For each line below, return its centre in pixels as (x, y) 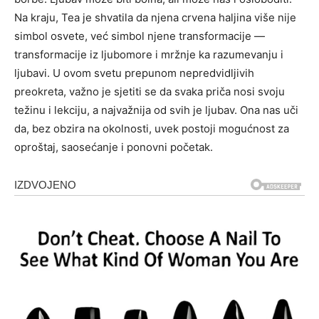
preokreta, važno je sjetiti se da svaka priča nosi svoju (150, 92)
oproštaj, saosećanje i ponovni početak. (114, 147)
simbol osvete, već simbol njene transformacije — (140, 36)
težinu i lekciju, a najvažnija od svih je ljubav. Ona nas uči (156, 110)
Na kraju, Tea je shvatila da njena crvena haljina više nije (155, 18)
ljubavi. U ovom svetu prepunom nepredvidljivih (134, 73)
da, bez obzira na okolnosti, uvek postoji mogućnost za (152, 129)
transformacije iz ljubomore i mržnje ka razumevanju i (149, 55)
